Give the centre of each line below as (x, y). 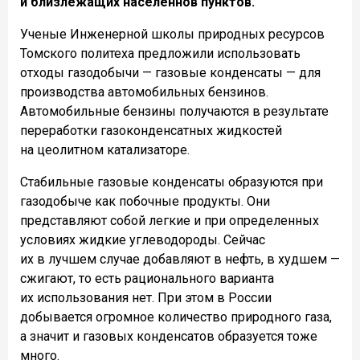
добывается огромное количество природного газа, (176, 317)
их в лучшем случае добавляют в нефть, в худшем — (180, 259)
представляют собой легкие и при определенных (170, 220)
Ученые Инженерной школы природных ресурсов (172, 34)
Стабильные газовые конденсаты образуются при (172, 182)
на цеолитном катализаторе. (105, 149)
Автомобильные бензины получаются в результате (174, 111)
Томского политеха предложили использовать (160, 53)
